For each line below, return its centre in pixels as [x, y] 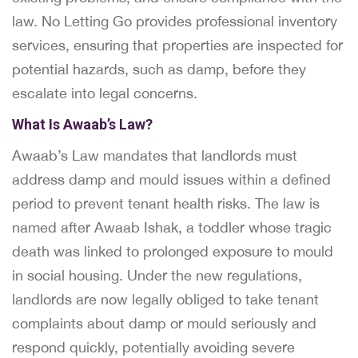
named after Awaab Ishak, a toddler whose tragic [172, 227]
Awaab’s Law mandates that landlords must [155, 155]
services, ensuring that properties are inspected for [177, 45]
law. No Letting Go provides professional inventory [175, 21]
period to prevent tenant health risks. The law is [166, 203]
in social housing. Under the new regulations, [157, 275]
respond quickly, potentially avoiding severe [153, 347]
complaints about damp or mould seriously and [164, 323]
